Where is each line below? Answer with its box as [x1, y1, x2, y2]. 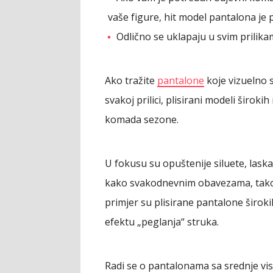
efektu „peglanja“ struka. [105, 214, 219, 229]
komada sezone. [105, 112, 179, 126]
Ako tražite [105, 73, 157, 87]
